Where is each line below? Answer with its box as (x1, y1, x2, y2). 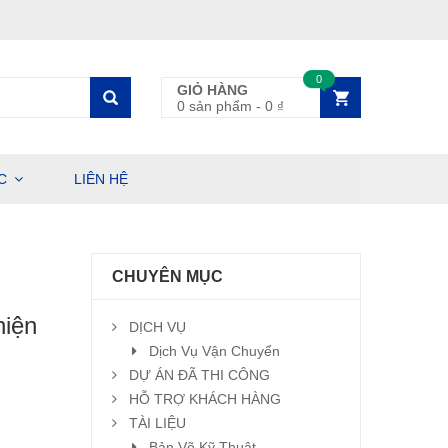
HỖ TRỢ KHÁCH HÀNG (129, 391, 281, 407)
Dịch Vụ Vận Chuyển (149, 343, 280, 359)
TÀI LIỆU (129, 415, 186, 431)
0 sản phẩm (177, 98, 252, 114)
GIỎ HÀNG (177, 82, 248, 98)
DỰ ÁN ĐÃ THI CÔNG (129, 367, 270, 383)
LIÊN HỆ (74, 171, 128, 187)
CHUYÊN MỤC (112, 268, 223, 285)
